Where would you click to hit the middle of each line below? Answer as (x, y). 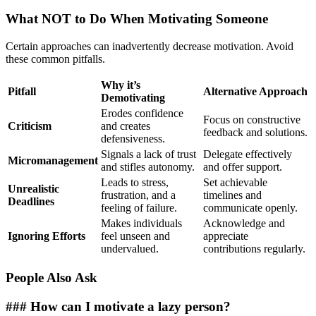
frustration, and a (138, 195)
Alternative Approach (255, 91)
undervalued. (130, 248)
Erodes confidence (142, 113)
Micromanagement (53, 160)
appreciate (226, 236)
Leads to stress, (135, 182)
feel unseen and (135, 236)
